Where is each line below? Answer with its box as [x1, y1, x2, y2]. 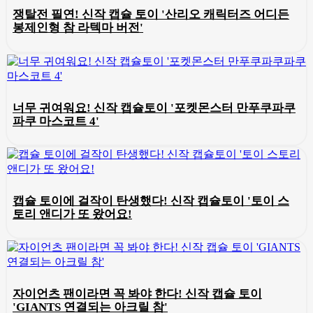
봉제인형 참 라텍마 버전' [13, 21, 143, 35]
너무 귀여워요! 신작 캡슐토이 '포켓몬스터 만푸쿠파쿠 [13, 101, 296, 115]
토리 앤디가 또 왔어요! [13, 207, 132, 221]
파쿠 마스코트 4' [13, 114, 99, 128]
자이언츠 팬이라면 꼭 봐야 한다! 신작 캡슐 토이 [13, 287, 262, 301]
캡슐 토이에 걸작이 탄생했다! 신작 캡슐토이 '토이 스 [13, 194, 289, 208]
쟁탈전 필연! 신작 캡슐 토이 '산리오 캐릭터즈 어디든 [13, 8, 289, 22]
